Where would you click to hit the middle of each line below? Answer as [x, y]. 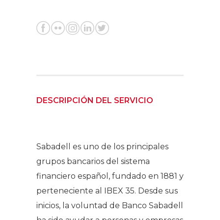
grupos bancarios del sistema [93, 161]
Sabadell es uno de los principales [102, 146]
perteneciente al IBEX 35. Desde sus [107, 191]
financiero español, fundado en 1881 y [110, 176]
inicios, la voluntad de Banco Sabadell [110, 205]
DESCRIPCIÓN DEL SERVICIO [95, 100]
